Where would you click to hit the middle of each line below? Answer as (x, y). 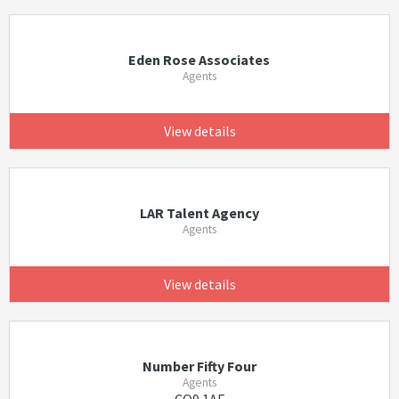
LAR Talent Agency (199, 213)
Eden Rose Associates (199, 60)
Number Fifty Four (199, 366)
